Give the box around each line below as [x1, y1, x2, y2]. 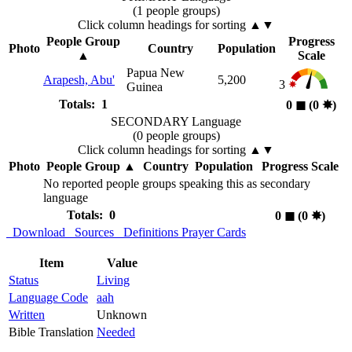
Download [6, 225, 65, 240]
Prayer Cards [181, 225, 246, 240]
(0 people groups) [132, 129, 220, 143]
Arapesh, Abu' [43, 73, 115, 87]
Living [97, 273, 130, 288]
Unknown [97, 308, 147, 322]
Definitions [117, 225, 178, 240]
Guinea [126, 80, 163, 94]
